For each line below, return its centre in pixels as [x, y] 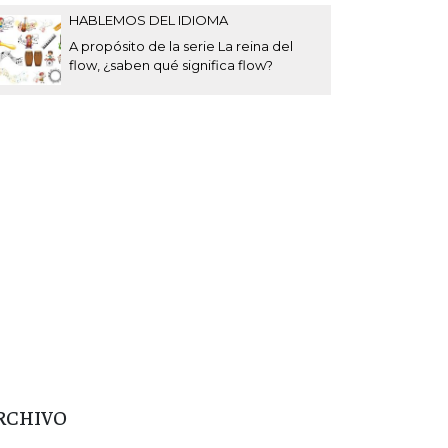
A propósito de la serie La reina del [181, 45]
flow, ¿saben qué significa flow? [171, 64]
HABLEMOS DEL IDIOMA [148, 19]
